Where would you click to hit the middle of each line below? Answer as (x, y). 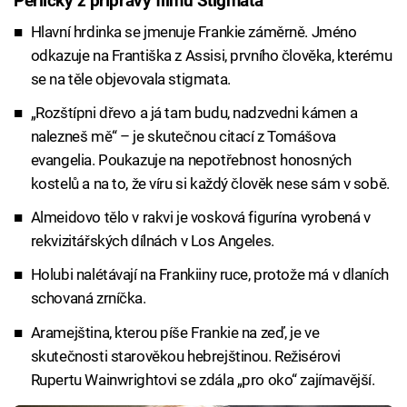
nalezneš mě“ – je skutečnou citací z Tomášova (183, 136)
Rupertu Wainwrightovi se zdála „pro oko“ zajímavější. (203, 379)
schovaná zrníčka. (88, 298)
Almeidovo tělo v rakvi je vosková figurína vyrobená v (200, 218)
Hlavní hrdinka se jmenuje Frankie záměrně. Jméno (194, 31)
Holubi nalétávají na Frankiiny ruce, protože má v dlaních (209, 275)
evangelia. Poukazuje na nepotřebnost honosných (191, 159)
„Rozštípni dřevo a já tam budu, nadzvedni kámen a (194, 112)
